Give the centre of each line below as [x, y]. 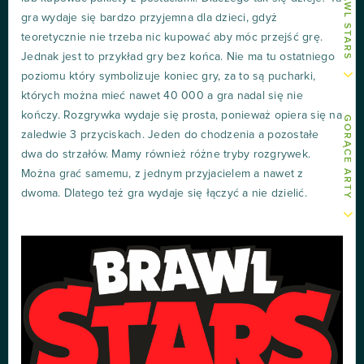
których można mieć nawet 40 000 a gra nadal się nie [162, 95]
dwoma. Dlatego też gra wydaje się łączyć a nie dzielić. [164, 193]
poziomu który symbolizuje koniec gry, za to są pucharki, [168, 76]
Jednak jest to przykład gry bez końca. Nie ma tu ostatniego [178, 56]
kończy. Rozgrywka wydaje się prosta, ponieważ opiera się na [182, 115]
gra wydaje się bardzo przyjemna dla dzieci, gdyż [149, 17]
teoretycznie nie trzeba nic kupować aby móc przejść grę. [172, 37]
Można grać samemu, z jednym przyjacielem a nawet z [162, 173]
